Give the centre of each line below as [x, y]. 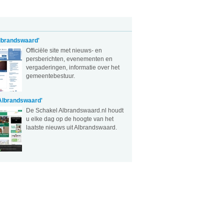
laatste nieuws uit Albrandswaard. [71, 127]
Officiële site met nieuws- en [64, 50]
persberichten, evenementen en [69, 59]
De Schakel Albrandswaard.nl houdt [74, 110]
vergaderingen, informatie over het [72, 67]
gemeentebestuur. [50, 76]
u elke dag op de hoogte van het [69, 119]
